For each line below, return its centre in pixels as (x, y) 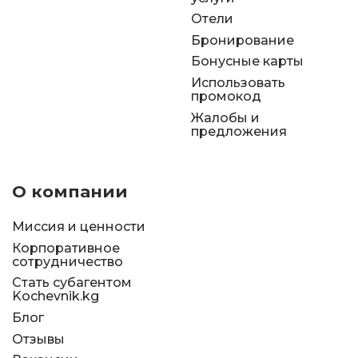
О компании (70, 192)
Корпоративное (66, 248)
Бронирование (243, 40)
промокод (226, 97)
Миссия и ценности (79, 227)
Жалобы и (225, 117)
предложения (239, 131)
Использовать (238, 83)
